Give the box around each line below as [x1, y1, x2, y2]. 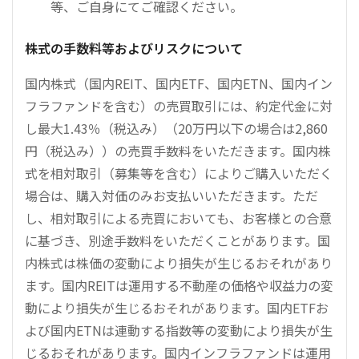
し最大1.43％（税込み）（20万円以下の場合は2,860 [25, 118, 328, 138]
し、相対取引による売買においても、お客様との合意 [25, 208, 332, 228]
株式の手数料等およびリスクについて [25, 38, 243, 58]
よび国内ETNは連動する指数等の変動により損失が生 [25, 320, 333, 340]
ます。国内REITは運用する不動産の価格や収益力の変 [25, 275, 333, 295]
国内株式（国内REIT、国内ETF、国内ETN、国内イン [25, 73, 333, 93]
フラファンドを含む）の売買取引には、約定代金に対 [25, 95, 333, 115]
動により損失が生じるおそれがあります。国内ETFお [25, 297, 329, 317]
